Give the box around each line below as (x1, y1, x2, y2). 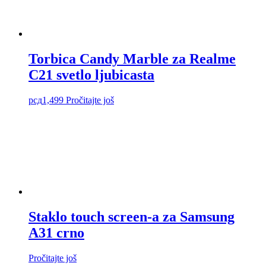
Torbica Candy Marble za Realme (28, 50, 236, 66)
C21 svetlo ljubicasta (28, 66, 154, 83)
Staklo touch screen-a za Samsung (28, 208, 235, 224)
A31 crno (28, 224, 84, 240)
